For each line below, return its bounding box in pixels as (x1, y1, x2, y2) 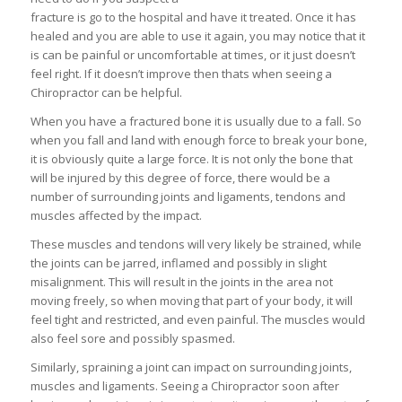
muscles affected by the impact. (30, 207, 202, 224)
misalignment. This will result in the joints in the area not (30, 274, 333, 291)
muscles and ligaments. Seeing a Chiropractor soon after (30, 378, 339, 395)
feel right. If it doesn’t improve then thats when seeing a (30, 66, 332, 83)
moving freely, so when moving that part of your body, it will (30, 293, 353, 310)
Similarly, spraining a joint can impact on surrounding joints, (30, 359, 352, 376)
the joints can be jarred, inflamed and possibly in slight (30, 255, 327, 272)
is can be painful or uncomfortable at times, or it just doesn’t (30, 47, 355, 64)
